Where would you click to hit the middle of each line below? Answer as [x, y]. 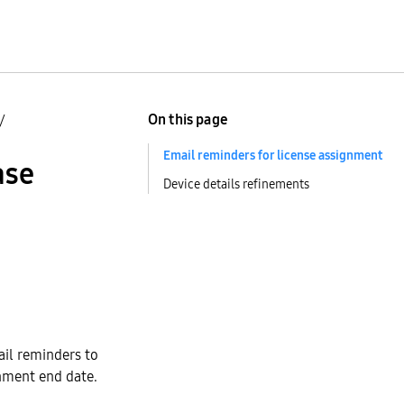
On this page [188, 119]
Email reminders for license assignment [273, 155]
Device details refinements [236, 184]
